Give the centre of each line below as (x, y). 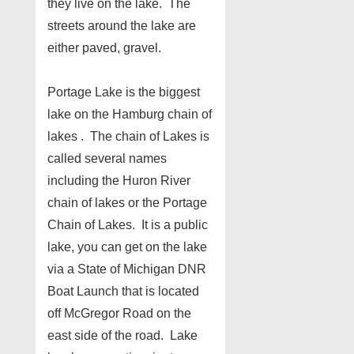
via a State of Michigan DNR (127, 269)
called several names (107, 158)
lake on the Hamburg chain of (130, 114)
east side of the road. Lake (122, 335)
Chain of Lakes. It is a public (128, 224)
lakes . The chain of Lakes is (128, 136)
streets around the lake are (122, 25)
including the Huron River (119, 180)
